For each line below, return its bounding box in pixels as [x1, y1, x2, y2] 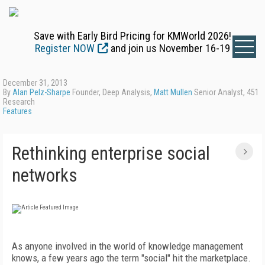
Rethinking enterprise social [12, 143, 210, 164]
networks [12, 164, 77, 186]
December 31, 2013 [3, 78, 67, 88]
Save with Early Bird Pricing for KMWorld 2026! [34, 30, 231, 42]
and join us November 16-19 [108, 42, 230, 54]
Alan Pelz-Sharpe [12, 88, 70, 97]
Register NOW [35, 42, 95, 54]
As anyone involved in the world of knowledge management [12, 240, 243, 252]
